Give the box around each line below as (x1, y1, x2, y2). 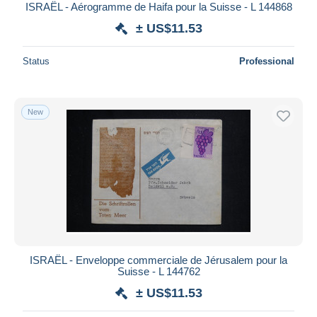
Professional (239, 55, 294, 67)
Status (23, 55, 50, 67)
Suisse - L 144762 (117, 265, 200, 277)
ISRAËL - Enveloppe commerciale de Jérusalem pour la (30, 253, 287, 266)
